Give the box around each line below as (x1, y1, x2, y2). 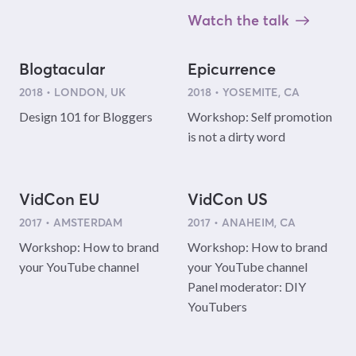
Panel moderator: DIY (187, 279, 306, 295)
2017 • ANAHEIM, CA (187, 215, 296, 230)
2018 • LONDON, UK (19, 85, 126, 99)
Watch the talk (187, 12, 289, 29)
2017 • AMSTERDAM (19, 215, 122, 230)
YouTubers (187, 299, 247, 315)
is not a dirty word (187, 129, 285, 145)
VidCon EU (19, 190, 99, 210)
